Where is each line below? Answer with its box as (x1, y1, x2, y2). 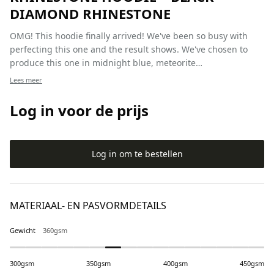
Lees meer (10, 75, 42, 84)
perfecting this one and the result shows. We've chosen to (10, 43, 248, 55)
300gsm (10, 259, 34, 268)
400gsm (163, 259, 188, 268)
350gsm (86, 259, 111, 268)
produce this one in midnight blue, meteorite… (10, 57, 202, 68)
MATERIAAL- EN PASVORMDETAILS (10, 199, 166, 212)
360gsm (43, 226, 67, 235)
